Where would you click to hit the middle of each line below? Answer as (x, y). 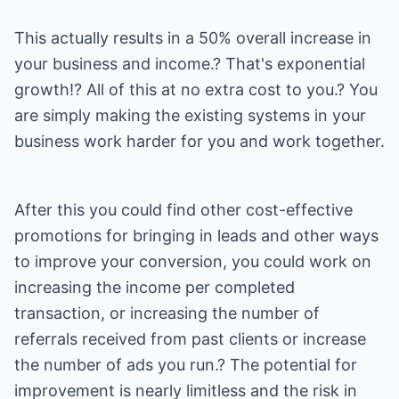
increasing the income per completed (155, 287)
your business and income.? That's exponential (190, 64)
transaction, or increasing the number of (167, 313)
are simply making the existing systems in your (190, 115)
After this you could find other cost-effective (183, 210)
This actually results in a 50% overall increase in (193, 38)
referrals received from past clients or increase (190, 339)
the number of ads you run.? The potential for (186, 365)
